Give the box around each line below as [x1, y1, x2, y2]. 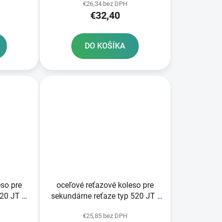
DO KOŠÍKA [84, 41, 125, 51]
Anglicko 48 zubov [72, 202, 137, 212]
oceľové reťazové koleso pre [56, 180, 154, 190]
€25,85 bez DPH [82, 212, 127, 220]
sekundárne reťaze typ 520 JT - [51, 191, 159, 201]
